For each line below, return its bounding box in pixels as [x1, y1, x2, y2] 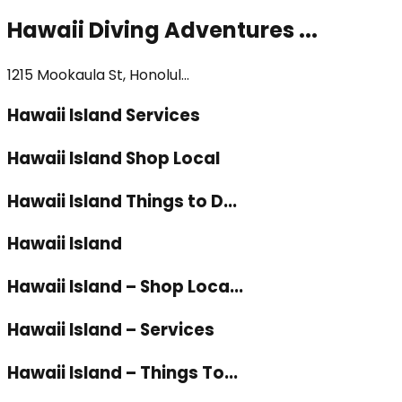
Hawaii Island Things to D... [7, 188, 237, 214]
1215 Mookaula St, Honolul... [7, 64, 189, 85]
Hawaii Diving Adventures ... [7, 14, 318, 45]
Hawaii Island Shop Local [7, 146, 220, 171]
